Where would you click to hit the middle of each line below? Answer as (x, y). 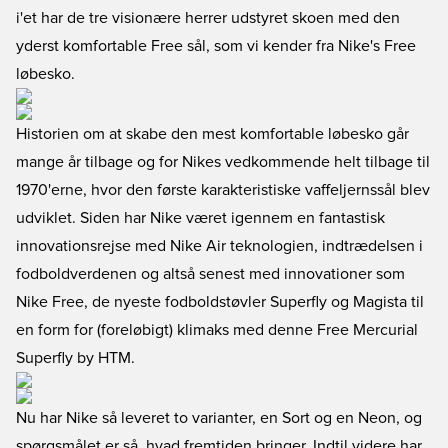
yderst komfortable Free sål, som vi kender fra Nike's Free (216, 46)
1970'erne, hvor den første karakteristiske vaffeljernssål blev (223, 190)
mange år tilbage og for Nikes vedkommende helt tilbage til (223, 162)
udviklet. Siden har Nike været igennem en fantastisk (200, 218)
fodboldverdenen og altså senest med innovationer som (210, 274)
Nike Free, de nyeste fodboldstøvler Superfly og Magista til (220, 302)
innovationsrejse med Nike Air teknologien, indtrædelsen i (219, 246)
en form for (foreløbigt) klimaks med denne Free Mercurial (217, 330)
